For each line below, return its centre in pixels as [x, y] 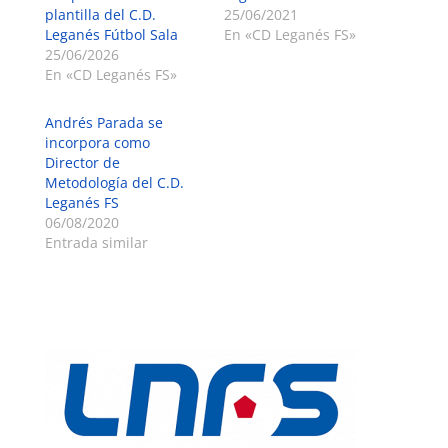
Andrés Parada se [103, 123]
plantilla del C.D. [100, 15]
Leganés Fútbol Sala [111, 35]
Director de [82, 163]
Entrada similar [96, 243]
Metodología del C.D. [114, 183]
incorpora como [97, 143]
